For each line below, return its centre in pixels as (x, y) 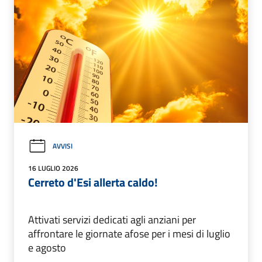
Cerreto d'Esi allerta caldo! (93, 182)
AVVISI (63, 146)
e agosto (47, 247)
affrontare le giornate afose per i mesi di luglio (129, 233)
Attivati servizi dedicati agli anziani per (112, 219)
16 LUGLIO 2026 (53, 168)
